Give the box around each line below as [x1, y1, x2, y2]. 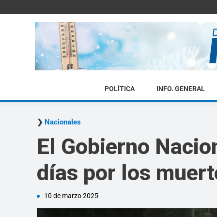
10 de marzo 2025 [44, 192, 98, 200]
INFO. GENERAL [156, 85, 205, 93]
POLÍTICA [104, 85, 135, 93]
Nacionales [45, 118, 81, 126]
